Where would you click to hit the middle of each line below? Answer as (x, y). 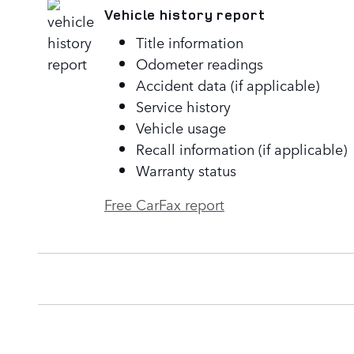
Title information (190, 41)
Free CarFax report (164, 203)
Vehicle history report (185, 15)
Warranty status (186, 169)
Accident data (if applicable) (228, 84)
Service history (183, 105)
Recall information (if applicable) (241, 148)
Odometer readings (200, 63)
